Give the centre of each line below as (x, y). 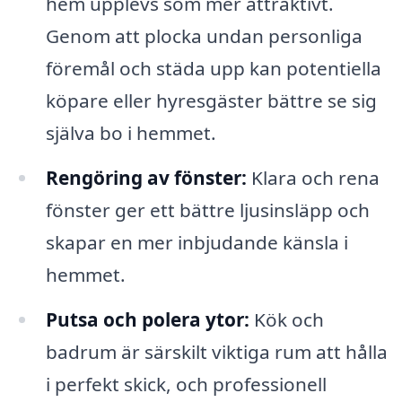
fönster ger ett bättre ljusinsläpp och (207, 210)
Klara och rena (313, 177)
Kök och (286, 319)
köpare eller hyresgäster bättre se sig (211, 101)
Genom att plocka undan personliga (204, 36)
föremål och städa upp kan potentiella (213, 69)
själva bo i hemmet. (131, 133)
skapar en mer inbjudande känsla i (197, 242)
